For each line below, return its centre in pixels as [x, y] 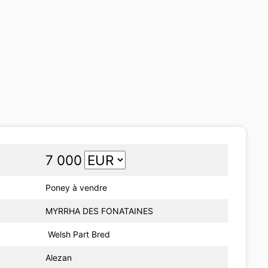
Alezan [59, 257]
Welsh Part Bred [78, 234]
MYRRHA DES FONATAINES [100, 211]
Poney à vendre [77, 187]
